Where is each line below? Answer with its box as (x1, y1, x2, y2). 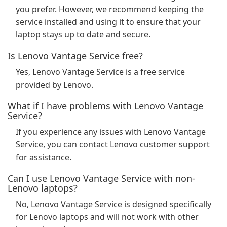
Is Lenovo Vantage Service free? (8, 50, 143, 62)
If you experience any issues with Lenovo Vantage (16, 126, 206, 137)
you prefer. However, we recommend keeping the (16, 4, 204, 15)
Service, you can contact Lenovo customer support (16, 139, 210, 150)
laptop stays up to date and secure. (16, 29, 150, 40)
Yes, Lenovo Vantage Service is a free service (16, 66, 185, 78)
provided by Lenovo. (16, 79, 93, 90)
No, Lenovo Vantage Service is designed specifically (16, 199, 211, 210)
